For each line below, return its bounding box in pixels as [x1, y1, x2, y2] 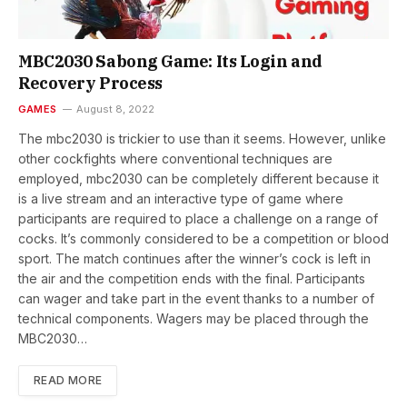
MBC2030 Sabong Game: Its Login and [18, 50, 323, 72]
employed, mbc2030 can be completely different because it [18, 170, 379, 186]
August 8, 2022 [76, 102, 155, 115]
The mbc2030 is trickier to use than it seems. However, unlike [18, 130, 386, 146]
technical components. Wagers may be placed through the [18, 310, 369, 326]
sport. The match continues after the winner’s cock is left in [18, 250, 371, 266]
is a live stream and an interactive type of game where [18, 190, 343, 206]
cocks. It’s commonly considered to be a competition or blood [18, 230, 389, 246]
